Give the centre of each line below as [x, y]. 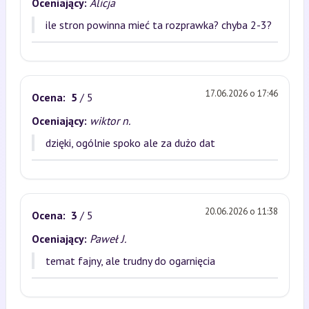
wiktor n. [110, 121]
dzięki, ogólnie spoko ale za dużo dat [130, 143]
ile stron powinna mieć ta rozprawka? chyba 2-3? [158, 25]
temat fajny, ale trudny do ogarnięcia [130, 261]
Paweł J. [108, 239]
